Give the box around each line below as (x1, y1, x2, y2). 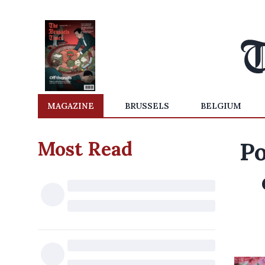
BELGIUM (200, 101, 241, 111)
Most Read (38, 137, 132, 161)
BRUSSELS (125, 101, 170, 111)
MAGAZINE (47, 101, 94, 111)
